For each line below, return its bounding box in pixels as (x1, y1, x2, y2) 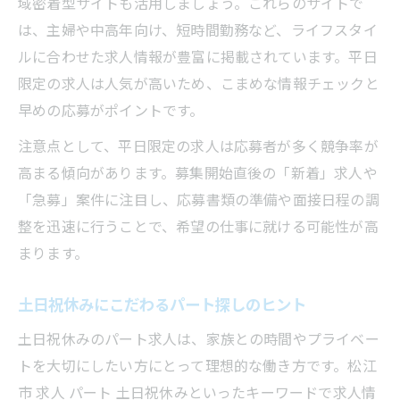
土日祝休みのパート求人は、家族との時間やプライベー (18, 327, 379, 349)
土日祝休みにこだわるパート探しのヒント (18, 292, 306, 315)
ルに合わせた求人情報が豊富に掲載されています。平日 (18, 45, 378, 67)
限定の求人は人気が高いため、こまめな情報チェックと (18, 71, 379, 94)
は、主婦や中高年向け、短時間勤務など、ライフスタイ (18, 18, 378, 40)
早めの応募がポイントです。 (18, 98, 204, 121)
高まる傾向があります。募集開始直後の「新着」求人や (18, 161, 378, 183)
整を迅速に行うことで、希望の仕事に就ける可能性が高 (18, 214, 379, 237)
